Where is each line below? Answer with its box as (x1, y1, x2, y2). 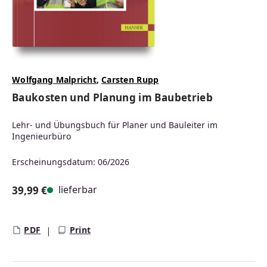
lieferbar (56, 183, 97, 197)
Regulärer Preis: (11, 196, 91, 211)
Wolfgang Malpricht (12, 74, 97, 86)
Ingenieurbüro (12, 131, 71, 142)
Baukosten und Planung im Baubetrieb (12, 91, 213, 105)
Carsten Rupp (101, 74, 159, 86)
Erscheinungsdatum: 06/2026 (12, 156, 129, 168)
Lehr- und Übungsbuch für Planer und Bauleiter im (12, 119, 218, 131)
